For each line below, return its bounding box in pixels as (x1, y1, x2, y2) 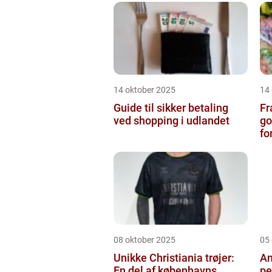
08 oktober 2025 (114, 234, 175, 245)
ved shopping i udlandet (114, 114, 229, 127)
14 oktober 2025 (114, 84, 175, 95)
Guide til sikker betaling (114, 101, 228, 114)
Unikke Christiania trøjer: (114, 251, 234, 264)
